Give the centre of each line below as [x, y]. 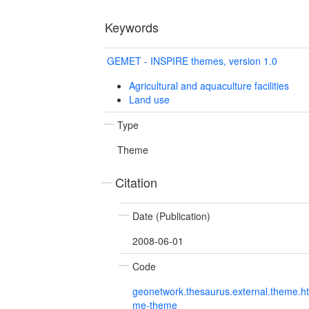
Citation [136, 182]
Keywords [132, 27]
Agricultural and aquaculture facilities [209, 85]
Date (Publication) [171, 216]
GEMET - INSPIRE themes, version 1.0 [192, 60]
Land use [149, 99]
